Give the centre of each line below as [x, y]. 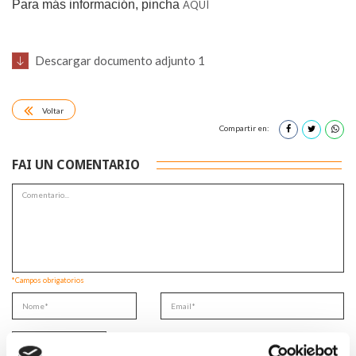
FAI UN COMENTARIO [76, 165]
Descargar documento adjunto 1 [120, 61]
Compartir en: [245, 128]
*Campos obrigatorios [48, 280]
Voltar [53, 110]
